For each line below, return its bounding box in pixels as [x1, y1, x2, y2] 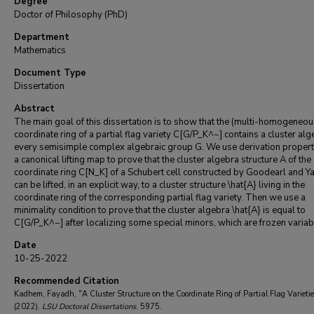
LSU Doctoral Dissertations [42, 301, 136, 312]
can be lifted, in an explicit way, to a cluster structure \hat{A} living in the [14, 179, 305, 191]
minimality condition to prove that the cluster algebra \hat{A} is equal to [14, 204, 306, 217]
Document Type [14, 67, 86, 79]
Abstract [14, 102, 55, 115]
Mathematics [14, 44, 66, 57]
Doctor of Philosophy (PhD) [14, 8, 128, 21]
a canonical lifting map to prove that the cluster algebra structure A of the [14, 153, 311, 166]
